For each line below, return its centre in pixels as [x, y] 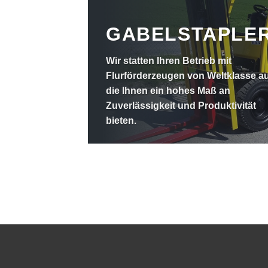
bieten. [121, 121]
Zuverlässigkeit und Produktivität [181, 106]
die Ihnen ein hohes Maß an [168, 91]
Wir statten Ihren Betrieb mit [169, 61]
